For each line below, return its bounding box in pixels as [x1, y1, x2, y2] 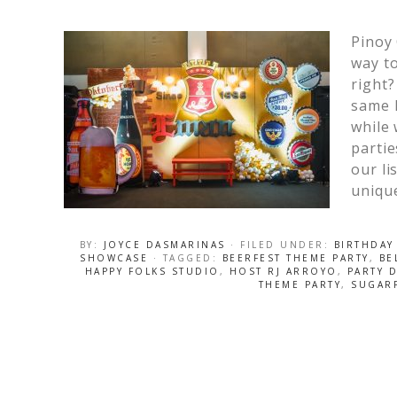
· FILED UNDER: [230, 238, 334, 251]
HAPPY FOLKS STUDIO [84, 265, 220, 277]
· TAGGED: [152, 252, 222, 264]
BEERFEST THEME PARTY [222, 252, 370, 264]
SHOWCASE [80, 252, 148, 264]
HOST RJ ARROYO [229, 265, 338, 277]
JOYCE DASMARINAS [103, 238, 226, 251]
